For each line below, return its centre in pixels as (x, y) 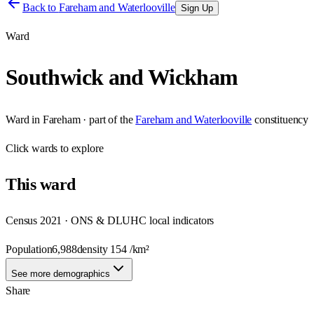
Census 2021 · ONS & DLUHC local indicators (110, 220)
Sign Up (197, 8)
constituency (282, 119)
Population (29, 249)
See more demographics (61, 273)
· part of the (107, 119)
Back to (41, 7)
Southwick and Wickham (122, 77)
